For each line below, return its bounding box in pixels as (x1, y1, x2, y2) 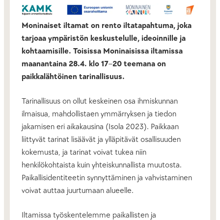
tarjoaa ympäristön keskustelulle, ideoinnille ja (22, 33, 186, 44)
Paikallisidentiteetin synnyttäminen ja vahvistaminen (22, 173, 192, 183)
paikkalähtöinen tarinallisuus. (22, 72, 125, 82)
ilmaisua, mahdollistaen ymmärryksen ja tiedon (22, 109, 176, 119)
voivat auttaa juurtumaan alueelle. (22, 186, 134, 196)
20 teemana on (112, 59, 166, 69)
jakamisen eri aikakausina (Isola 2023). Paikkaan (22, 122, 179, 132)
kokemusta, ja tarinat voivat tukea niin (22, 147, 146, 158)
